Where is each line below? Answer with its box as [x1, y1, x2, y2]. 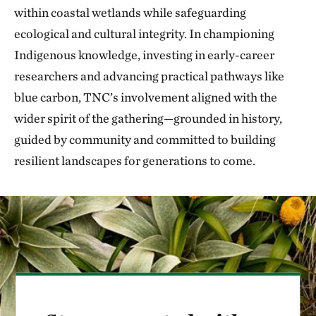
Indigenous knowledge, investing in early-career [14, 47, 274, 62]
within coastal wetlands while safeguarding [14, 5, 246, 20]
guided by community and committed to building [14, 132, 276, 147]
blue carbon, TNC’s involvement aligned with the [14, 90, 277, 104]
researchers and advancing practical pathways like [14, 68, 284, 83]
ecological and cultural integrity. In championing [14, 26, 274, 41]
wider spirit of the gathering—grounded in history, [14, 111, 282, 126]
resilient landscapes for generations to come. [14, 153, 255, 168]
